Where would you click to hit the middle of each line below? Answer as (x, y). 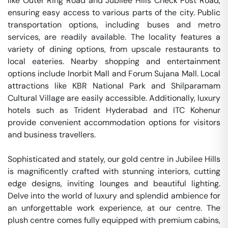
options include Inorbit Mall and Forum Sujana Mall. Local (114, 74)
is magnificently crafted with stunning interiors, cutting (114, 171)
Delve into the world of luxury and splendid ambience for (114, 196)
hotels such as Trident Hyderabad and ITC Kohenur (114, 110)
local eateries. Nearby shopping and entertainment (114, 61)
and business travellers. (52, 135)
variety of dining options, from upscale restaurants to (114, 49)
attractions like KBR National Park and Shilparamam (114, 86)
